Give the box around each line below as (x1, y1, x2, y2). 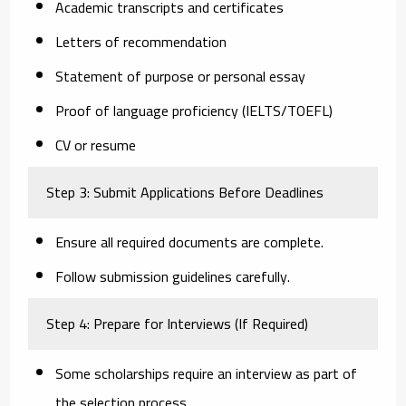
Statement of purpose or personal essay (55, 62, 306, 90)
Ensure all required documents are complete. (55, 227, 324, 256)
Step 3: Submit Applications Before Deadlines (46, 178, 324, 206)
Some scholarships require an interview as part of (55, 359, 358, 387)
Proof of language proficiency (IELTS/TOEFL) (55, 96, 333, 124)
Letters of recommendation (55, 27, 227, 55)
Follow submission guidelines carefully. (55, 262, 291, 290)
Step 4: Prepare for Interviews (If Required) (46, 309, 309, 337)
